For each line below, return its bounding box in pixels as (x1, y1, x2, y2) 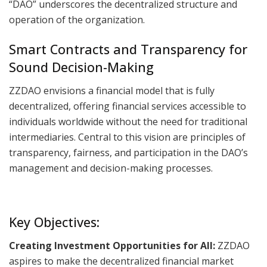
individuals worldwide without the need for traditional (9, 114, 247, 128)
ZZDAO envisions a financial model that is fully (9, 83, 215, 97)
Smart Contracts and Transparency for (9, 40, 247, 58)
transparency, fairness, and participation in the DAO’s (9, 145, 248, 159)
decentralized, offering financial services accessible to (9, 99, 246, 113)
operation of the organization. (9, 13, 145, 27)
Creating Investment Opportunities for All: (9, 238, 215, 252)
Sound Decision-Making (9, 58, 154, 76)
